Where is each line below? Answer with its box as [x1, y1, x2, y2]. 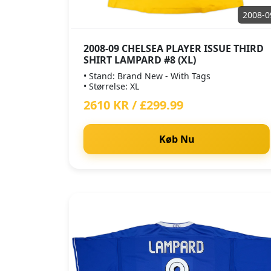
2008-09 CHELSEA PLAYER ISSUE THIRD [83, 42, 264, 55]
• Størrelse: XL [83, 80, 139, 92]
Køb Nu [158, 132, 195, 146]
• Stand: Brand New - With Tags [83, 70, 211, 82]
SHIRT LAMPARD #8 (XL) [83, 53, 196, 67]
